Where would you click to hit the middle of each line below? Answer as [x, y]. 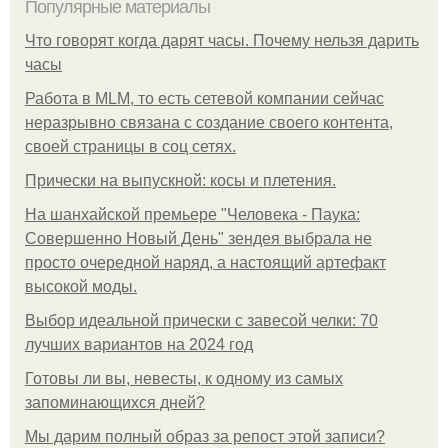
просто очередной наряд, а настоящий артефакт [205, 262]
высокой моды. [81, 286]
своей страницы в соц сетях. [130, 146]
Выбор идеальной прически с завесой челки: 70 [201, 320]
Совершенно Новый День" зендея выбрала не [198, 238]
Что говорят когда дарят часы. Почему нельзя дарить [222, 40]
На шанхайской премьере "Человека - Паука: [192, 214]
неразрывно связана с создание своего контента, [209, 122]
